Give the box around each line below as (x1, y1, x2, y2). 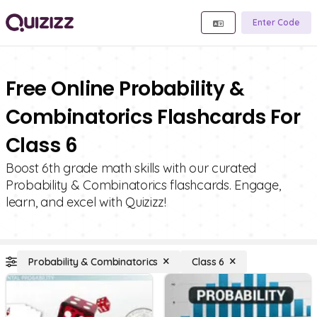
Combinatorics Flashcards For (6, 103, 301, 131)
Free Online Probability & (6, 75, 245, 103)
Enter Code (253, 17, 300, 28)
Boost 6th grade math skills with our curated (6, 160, 257, 176)
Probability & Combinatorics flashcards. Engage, (6, 177, 281, 193)
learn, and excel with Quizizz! (6, 194, 166, 210)
